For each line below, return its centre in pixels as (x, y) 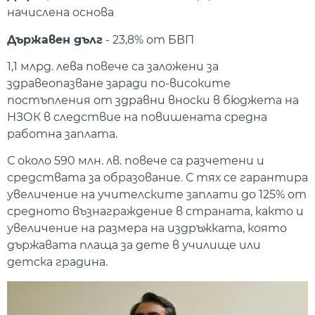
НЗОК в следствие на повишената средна (137, 117)
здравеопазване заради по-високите (119, 84)
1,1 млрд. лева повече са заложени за (113, 67)
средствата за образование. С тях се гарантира (157, 178)
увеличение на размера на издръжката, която (147, 229)
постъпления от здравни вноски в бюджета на (153, 101)
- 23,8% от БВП (148, 39)
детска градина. (57, 262)
